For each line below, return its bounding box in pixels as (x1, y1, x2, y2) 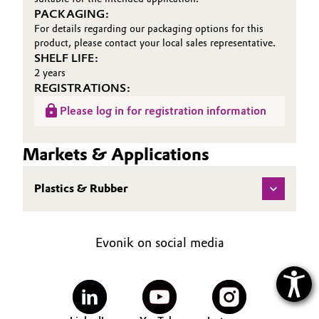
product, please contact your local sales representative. (34, 37, 276, 49)
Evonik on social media (95, 235, 224, 251)
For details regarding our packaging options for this (34, 23, 263, 35)
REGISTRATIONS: (34, 81, 130, 95)
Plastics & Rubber (34, 182, 128, 195)
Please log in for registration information (60, 104, 266, 117)
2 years (34, 67, 66, 79)
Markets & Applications (23, 144, 209, 164)
